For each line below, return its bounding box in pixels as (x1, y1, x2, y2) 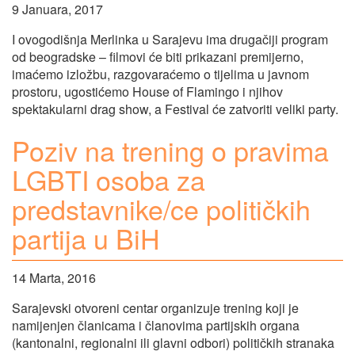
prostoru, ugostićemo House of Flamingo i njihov (12, 82, 283, 101)
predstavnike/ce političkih (12, 189, 311, 229)
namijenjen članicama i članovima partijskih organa (12, 315, 300, 334)
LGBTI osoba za (12, 160, 205, 200)
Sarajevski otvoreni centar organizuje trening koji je (12, 298, 299, 317)
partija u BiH (12, 219, 160, 258)
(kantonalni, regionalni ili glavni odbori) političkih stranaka (12, 333, 334, 352)
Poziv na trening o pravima (12, 131, 329, 170)
